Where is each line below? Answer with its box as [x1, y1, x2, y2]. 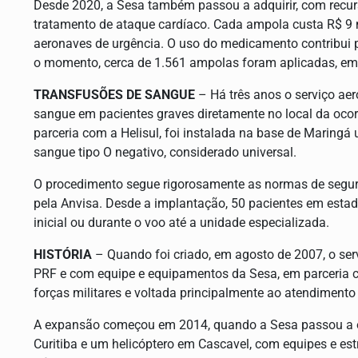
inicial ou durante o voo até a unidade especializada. [34, 214, 329, 230]
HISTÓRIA [34, 246, 92, 262]
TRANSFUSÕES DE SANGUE [34, 86, 195, 102]
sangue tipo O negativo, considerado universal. [34, 144, 296, 160]
